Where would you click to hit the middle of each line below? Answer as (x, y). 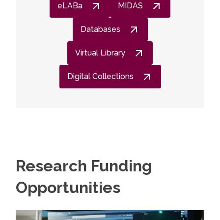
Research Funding (84, 166)
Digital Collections (100, 76)
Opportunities (68, 187)
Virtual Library (100, 53)
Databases (100, 29)
